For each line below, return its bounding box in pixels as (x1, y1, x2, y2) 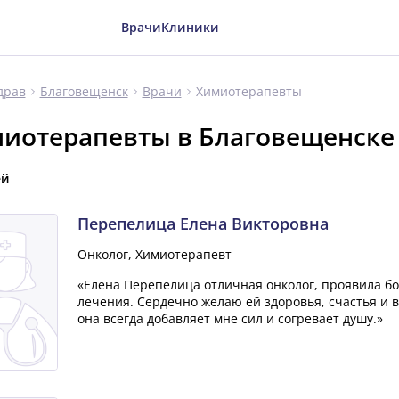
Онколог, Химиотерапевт (77, 246, 232, 263)
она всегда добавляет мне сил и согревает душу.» (77, 310, 383, 327)
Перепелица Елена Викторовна (77, 213, 329, 234)
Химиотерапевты (195, 82, 302, 100)
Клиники (160, 19, 219, 36)
